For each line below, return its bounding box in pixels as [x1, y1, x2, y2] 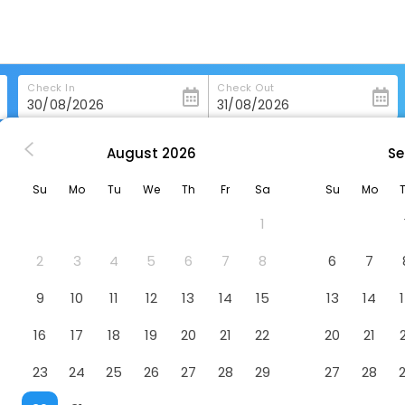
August [106, 143, 158, 163]
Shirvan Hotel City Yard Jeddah [6, 144, 184, 159]
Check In [27, 80, 75, 95]
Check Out [217, 80, 275, 95]
